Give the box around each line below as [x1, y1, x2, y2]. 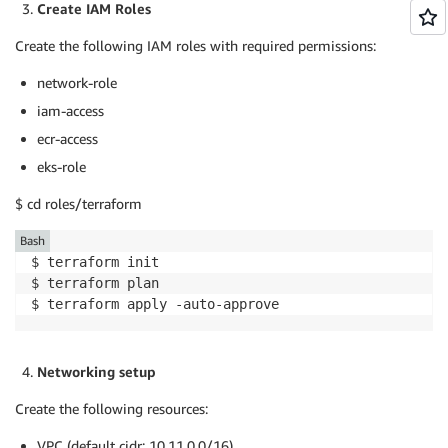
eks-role [37, 157, 86, 175]
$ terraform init [31, 253, 159, 270]
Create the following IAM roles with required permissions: [15, 36, 376, 54]
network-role [37, 73, 117, 91]
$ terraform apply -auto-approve [31, 295, 279, 312]
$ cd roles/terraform [15, 194, 142, 212]
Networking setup [37, 362, 156, 380]
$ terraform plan [31, 274, 159, 291]
